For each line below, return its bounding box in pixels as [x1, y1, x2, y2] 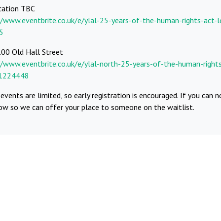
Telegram [98, 153, 127, 163]
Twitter [153, 153, 174, 163]
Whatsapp [42, 153, 72, 163]
